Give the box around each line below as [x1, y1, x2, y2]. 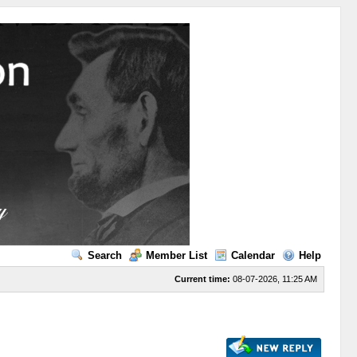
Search [87, 249, 122, 261]
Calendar [230, 249, 275, 261]
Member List [145, 249, 207, 261]
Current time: [174, 274, 230, 284]
